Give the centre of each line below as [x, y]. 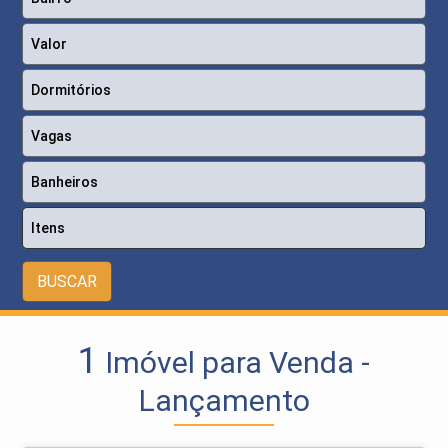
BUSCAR [67, 282]
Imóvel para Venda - [234, 363]
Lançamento [224, 401]
